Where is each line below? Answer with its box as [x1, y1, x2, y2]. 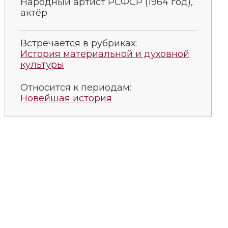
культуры [20, 59, 64, 70]
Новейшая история [20, 92, 112, 104]
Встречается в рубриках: [20, 37, 137, 49]
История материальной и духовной [20, 48, 189, 60]
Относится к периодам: [20, 81, 131, 93]
